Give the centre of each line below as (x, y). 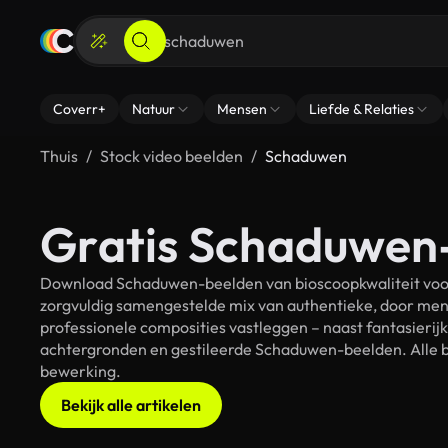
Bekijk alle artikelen (131, 405)
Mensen (242, 109)
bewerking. (80, 371)
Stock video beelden (171, 156)
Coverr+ (79, 109)
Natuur (153, 109)
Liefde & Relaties (361, 109)
